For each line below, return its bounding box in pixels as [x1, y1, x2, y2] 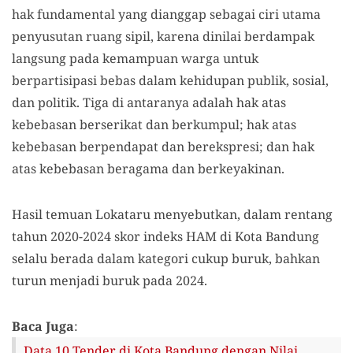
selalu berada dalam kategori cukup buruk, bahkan [12, 250, 320, 267]
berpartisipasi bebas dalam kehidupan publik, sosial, [12, 72, 329, 89]
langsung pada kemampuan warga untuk [12, 50, 258, 67]
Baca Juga [12, 318, 74, 335]
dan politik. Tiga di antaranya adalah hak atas [12, 94, 286, 111]
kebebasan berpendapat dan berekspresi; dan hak [12, 138, 314, 155]
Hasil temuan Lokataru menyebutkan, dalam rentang [12, 206, 333, 223]
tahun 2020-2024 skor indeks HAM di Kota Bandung [12, 228, 319, 245]
